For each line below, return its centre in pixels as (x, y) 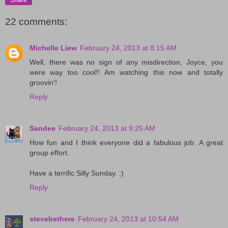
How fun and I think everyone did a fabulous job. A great (126, 142)
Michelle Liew (53, 48)
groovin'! (43, 83)
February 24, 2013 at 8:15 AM (128, 48)
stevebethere (52, 219)
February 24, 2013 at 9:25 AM (107, 128)
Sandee (42, 128)
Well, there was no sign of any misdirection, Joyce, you (126, 62)
